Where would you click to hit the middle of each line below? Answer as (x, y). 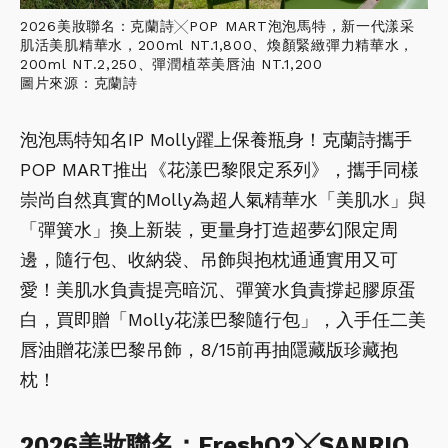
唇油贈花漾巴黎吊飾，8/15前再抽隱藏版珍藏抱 (209, 350)
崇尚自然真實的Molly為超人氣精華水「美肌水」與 (223, 200)
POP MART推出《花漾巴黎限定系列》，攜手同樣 (219, 170)
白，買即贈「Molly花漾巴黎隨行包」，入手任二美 (223, 320)
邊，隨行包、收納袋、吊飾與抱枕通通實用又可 (209, 260)
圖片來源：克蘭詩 (79, 83)
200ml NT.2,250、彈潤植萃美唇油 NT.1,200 (171, 64)
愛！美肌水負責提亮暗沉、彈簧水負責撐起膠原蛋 (218, 290)
